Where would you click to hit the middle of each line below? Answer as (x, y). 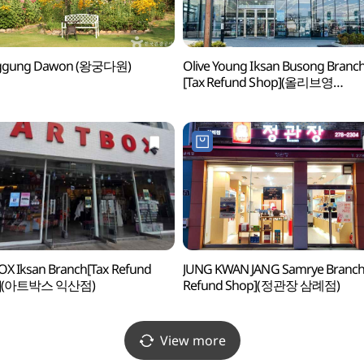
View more (193, 340)
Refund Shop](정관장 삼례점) (261, 285)
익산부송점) (215, 98)
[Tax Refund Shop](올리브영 (258, 82)
